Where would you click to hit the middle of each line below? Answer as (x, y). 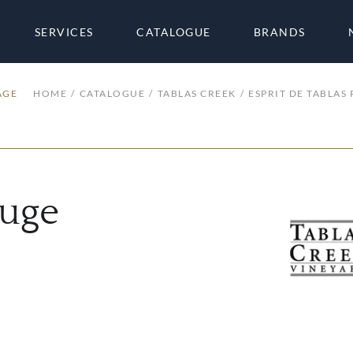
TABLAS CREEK (197, 93)
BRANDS (279, 32)
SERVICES (64, 32)
